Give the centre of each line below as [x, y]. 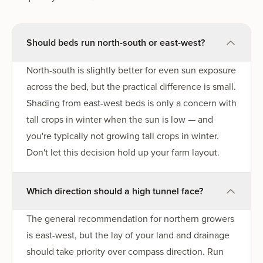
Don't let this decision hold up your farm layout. [123, 152]
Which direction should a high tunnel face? [115, 191]
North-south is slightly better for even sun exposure [131, 70]
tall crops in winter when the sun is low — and [120, 119]
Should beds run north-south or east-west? [116, 42]
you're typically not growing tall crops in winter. [123, 135]
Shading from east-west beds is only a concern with [131, 102]
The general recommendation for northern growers [130, 218]
